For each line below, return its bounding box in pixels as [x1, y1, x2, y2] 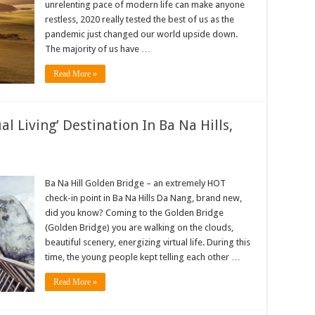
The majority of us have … [45, 44, 150, 54]
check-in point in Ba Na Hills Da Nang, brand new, [45, 193, 242, 203]
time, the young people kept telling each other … [45, 252, 240, 262]
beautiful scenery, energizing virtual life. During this [45, 237, 250, 247]
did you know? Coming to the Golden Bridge [45, 207, 224, 218]
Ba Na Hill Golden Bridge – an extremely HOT [45, 178, 226, 188]
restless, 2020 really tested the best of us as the [45, 14, 234, 25]
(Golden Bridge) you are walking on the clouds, [45, 222, 233, 233]
